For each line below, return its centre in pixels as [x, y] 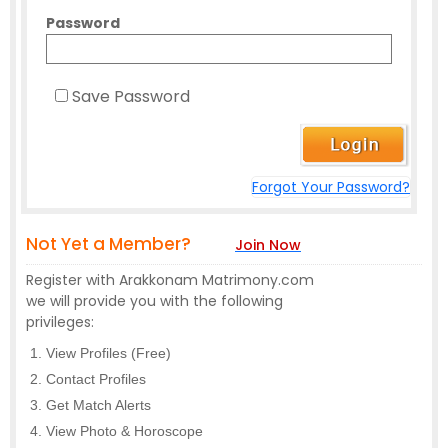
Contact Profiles [96, 379]
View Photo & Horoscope [124, 431]
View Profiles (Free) [108, 353]
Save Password [131, 97]
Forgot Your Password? [331, 187]
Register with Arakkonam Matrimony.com [170, 280]
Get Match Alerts [98, 405]
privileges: [60, 322]
